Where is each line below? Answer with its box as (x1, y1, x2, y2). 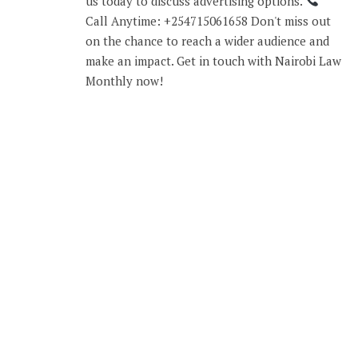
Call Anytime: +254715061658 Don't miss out (86, 12, 331, 29)
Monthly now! (86, 72, 163, 89)
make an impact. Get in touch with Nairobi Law (86, 52, 341, 69)
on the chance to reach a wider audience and (86, 32, 329, 49)
